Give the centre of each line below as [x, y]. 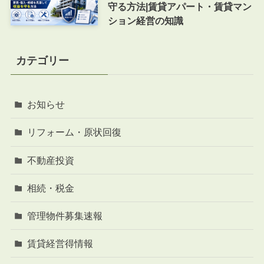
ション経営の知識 [145, 21]
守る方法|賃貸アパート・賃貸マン [179, 7]
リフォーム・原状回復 [75, 132]
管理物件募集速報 [65, 215]
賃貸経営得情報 [60, 244]
